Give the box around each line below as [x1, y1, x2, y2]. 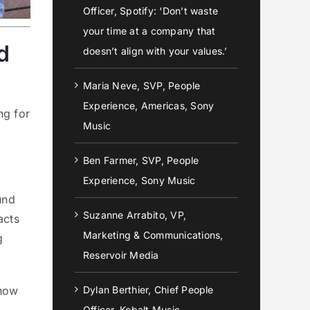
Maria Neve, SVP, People [83, 80, 201, 91]
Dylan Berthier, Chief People [83, 284, 214, 295]
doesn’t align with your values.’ [83, 45, 228, 57]
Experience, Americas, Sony [83, 100, 215, 111]
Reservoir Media [83, 249, 159, 261]
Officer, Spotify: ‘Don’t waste [83, 5, 219, 17]
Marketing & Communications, [83, 229, 224, 241]
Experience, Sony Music [83, 174, 196, 186]
